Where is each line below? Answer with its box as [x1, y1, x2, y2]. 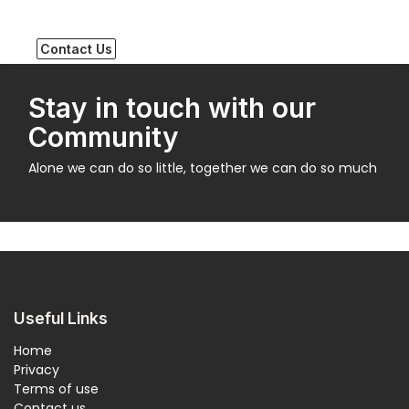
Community [28, 121, 179, 153]
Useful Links [14, 309, 108, 328]
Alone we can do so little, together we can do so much [28, 159, 377, 177]
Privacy [14, 361, 63, 379]
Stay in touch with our [28, 91, 316, 124]
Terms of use [14, 380, 99, 398]
